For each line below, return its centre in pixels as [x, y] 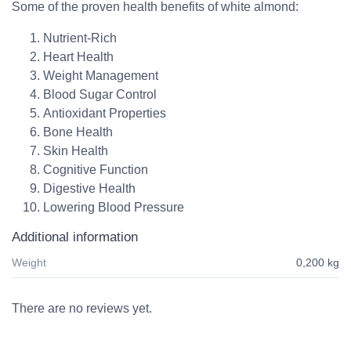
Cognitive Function [96, 169]
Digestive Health [89, 188]
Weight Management [101, 75]
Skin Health [76, 150]
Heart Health [78, 56]
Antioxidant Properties [105, 113]
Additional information [75, 237]
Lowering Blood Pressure [114, 207]
